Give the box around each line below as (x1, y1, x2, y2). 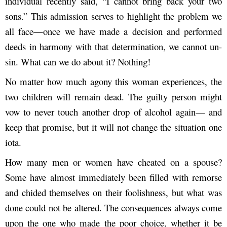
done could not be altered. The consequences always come (5, 201, 222, 214)
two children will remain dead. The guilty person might (5, 90, 222, 103)
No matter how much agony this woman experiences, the (5, 75, 222, 88)
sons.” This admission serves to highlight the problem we (5, 10, 222, 23)
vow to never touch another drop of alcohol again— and (5, 105, 222, 119)
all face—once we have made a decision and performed (5, 25, 222, 38)
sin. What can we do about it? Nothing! (5, 55, 150, 68)
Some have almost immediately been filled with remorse (5, 171, 222, 184)
